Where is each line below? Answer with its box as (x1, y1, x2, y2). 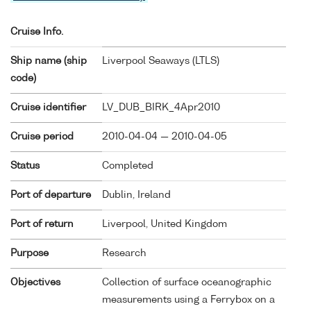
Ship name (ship (10, 56, 87, 66)
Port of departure (10, 190, 91, 200)
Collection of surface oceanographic (102, 277, 271, 287)
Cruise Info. (10, 26, 63, 37)
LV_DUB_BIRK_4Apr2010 (102, 102, 220, 112)
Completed (102, 160, 153, 171)
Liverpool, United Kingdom (102, 219, 227, 229)
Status (10, 160, 40, 171)
